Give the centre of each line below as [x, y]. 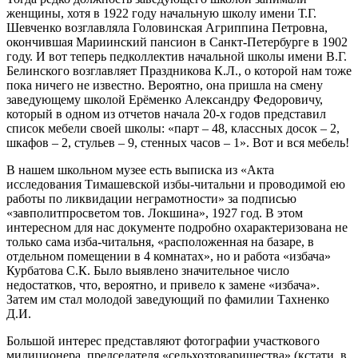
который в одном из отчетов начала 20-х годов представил [166, 113]
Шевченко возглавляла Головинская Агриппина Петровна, [167, 27]
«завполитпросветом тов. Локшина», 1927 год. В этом [155, 213]
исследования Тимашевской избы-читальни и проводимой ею [176, 184]
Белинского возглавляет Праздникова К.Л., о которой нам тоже [179, 70]
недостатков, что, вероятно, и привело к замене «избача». [163, 284]
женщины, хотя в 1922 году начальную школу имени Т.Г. [161, 13]
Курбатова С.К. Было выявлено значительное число [148, 270]
